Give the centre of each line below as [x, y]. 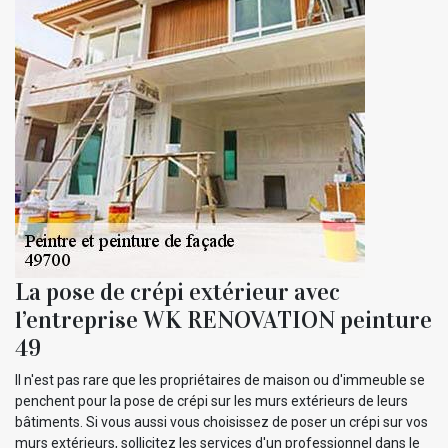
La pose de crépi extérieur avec [177, 291]
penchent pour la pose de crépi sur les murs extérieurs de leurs [211, 400]
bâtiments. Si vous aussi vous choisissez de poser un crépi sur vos [221, 421]
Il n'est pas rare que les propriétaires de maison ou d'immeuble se [220, 379]
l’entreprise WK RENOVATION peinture [223, 319]
